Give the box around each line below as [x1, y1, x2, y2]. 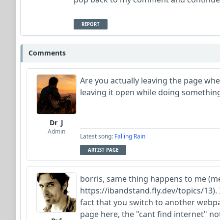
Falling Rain [114, 132, 145, 140]
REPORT [82, 21, 100, 27]
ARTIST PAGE [88, 147, 118, 153]
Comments [28, 48, 66, 57]
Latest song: [80, 132, 114, 140]
